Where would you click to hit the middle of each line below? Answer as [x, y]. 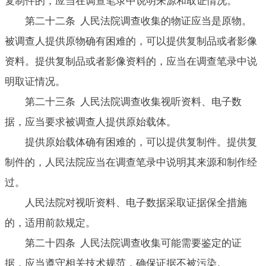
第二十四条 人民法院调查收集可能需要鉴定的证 [133, 243]
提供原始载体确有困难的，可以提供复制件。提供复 [141, 142]
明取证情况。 [35, 81]
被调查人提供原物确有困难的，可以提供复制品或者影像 [131, 41]
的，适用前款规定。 [50, 223]
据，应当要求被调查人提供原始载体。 [91, 122]
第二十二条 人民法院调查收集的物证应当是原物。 [138, 21]
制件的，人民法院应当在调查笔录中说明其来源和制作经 [131, 162]
